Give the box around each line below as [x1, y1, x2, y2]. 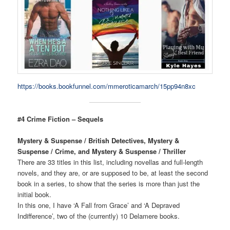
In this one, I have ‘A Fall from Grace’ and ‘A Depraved [17, 200, 180, 210]
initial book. [17, 189, 52, 199]
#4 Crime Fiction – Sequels [17, 113, 104, 124]
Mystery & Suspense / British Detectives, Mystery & [17, 135, 180, 145]
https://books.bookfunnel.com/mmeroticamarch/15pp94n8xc [17, 81, 196, 91]
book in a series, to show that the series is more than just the [17, 178, 200, 188]
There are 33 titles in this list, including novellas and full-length [17, 157, 203, 167]
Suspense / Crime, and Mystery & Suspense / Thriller [17, 146, 186, 156]
